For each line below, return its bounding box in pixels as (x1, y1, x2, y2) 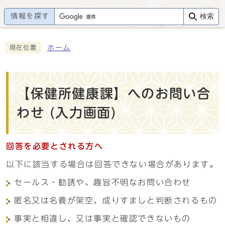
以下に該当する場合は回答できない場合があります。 (6, 160, 218, 168)
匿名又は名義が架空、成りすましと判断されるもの (14, 196, 217, 204)
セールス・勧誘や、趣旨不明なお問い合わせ (14, 178, 191, 186)
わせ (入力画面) (17, 106, 117, 119)
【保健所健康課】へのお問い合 (17, 87, 211, 100)
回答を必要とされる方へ (6, 142, 103, 150)
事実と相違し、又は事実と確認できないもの (14, 214, 191, 222)
